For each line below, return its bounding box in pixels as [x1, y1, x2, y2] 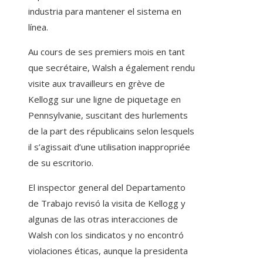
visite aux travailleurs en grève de [28, 77, 165, 90]
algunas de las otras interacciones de [28, 213, 178, 225]
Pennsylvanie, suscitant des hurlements [28, 109, 188, 122]
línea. [28, 21, 48, 33]
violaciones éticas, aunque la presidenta [28, 245, 188, 257]
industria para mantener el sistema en [28, 5, 181, 18]
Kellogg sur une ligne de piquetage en [28, 93, 181, 106]
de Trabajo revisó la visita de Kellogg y [28, 197, 186, 210]
